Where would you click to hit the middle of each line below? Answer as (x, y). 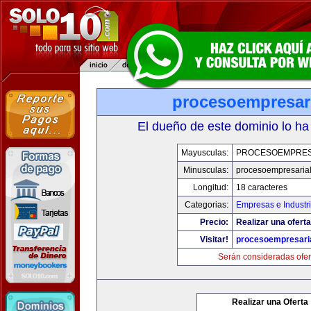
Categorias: (207, 205)
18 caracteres (262, 187)
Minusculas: (206, 170)
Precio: (214, 222)
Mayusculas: (205, 153)
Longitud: (211, 187)
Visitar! (214, 239)
